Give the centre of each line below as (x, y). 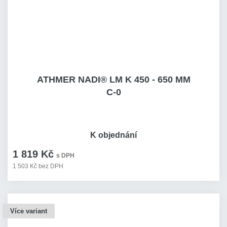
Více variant (29, 211)
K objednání (113, 135)
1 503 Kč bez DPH (38, 166)
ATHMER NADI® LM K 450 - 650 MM (113, 80)
